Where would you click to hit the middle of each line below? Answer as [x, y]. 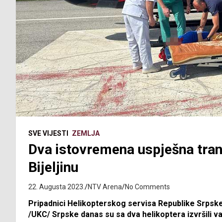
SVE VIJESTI [48, 134]
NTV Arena [105, 187]
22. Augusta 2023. [56, 187]
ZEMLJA [86, 134]
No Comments [147, 187]
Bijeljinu [53, 167]
